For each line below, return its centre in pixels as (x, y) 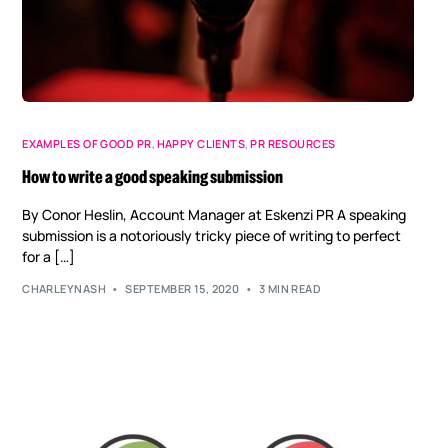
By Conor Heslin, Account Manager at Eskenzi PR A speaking (214, 214)
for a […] (49, 256)
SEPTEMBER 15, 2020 (182, 289)
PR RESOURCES (293, 143)
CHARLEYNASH (64, 289)
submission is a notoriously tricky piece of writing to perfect (212, 235)
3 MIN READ (290, 289)
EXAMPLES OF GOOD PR (87, 143)
